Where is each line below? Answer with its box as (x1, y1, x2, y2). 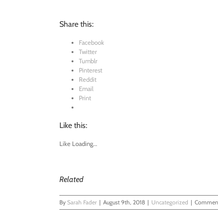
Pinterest (79, 66, 102, 74)
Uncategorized (151, 199, 188, 206)
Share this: (59, 19, 93, 29)
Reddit (79, 75, 96, 84)
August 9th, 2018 (103, 199, 145, 206)
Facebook (79, 38, 104, 47)
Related (59, 175, 83, 184)
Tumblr (79, 57, 97, 65)
